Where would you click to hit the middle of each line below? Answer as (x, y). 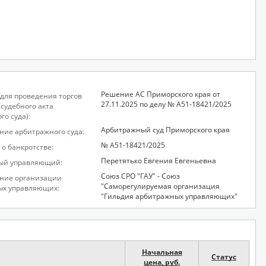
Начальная (162, 252)
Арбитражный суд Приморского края (165, 130)
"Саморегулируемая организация (160, 186)
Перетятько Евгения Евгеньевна (159, 161)
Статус (224, 257)
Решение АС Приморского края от (161, 94)
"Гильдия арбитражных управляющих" (169, 196)
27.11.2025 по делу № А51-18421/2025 (166, 104)
